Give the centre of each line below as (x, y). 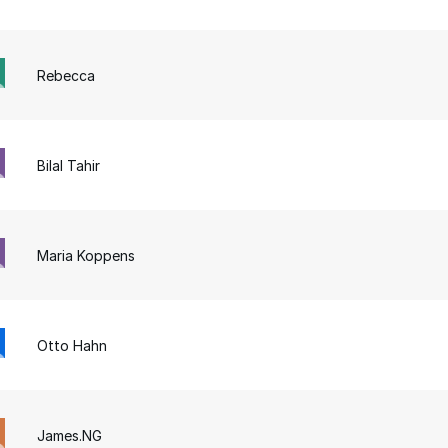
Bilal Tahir (69, 165)
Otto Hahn (72, 345)
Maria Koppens (86, 255)
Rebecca (66, 75)
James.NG (70, 435)
